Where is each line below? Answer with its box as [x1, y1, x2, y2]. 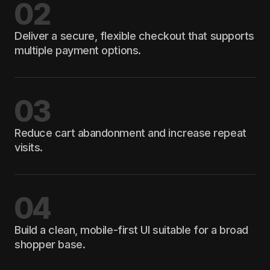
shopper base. [14, 237, 86, 251]
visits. [14, 140, 43, 154]
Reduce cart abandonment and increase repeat [14, 126, 246, 139]
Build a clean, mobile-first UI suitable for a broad [14, 223, 249, 236]
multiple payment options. [14, 43, 141, 57]
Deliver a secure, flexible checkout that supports [14, 29, 254, 42]
